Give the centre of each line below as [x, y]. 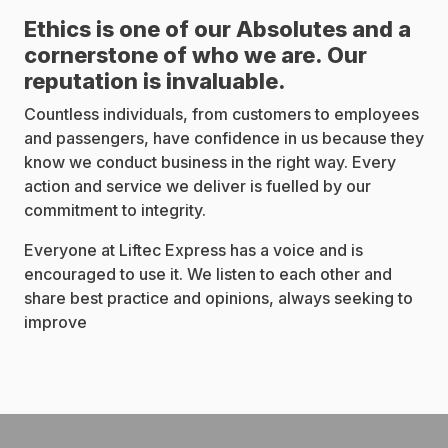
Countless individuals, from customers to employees [221, 114]
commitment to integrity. [115, 210]
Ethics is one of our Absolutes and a [217, 29]
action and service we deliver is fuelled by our [197, 186]
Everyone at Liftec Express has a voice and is [193, 250]
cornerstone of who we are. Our [195, 55]
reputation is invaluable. [155, 81]
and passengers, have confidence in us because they [224, 138]
